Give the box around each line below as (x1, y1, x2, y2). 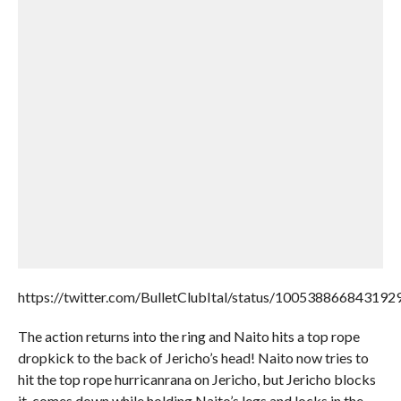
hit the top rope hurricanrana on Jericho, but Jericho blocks (17, 371, 376, 388)
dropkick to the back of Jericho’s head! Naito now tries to (17, 349, 369, 367)
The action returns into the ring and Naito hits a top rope (17, 328, 360, 346)
